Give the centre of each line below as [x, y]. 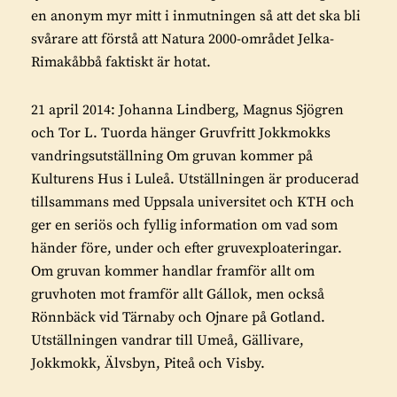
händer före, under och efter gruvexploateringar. [187, 248]
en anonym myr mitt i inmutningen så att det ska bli [196, 16]
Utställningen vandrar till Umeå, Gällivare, [167, 340]
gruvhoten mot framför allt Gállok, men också [178, 294]
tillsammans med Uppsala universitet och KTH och [193, 202]
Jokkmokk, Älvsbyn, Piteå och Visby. [148, 363]
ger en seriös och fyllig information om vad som [184, 225]
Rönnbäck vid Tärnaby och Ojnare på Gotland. [178, 317]
